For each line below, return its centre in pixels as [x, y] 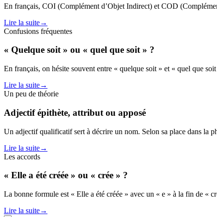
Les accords [22, 156]
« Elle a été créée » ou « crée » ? [66, 175]
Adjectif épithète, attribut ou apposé [75, 112]
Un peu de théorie [31, 94]
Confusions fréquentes [38, 31]
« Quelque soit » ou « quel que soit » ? [79, 50]
